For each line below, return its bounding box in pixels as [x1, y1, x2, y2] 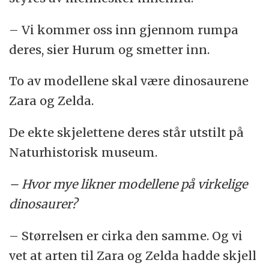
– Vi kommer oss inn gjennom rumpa [9, 22, 239, 37]
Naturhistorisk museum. [9, 145, 158, 160]
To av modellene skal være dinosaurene [9, 73, 249, 89]
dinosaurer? [9, 196, 78, 212]
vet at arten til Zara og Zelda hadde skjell [9, 248, 257, 264]
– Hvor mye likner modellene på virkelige [9, 177, 248, 192]
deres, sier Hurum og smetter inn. [9, 41, 210, 57]
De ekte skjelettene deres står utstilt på [9, 125, 244, 141]
